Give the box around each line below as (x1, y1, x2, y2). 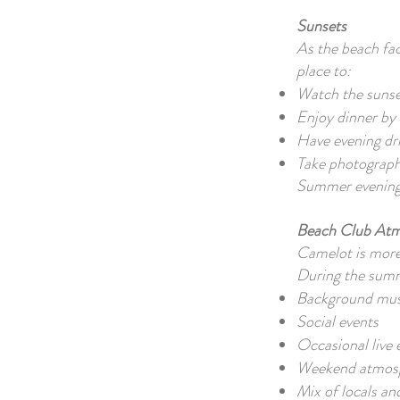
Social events (296, 310, 379, 333)
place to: (296, 59, 351, 82)
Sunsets (296, 14, 346, 37)
